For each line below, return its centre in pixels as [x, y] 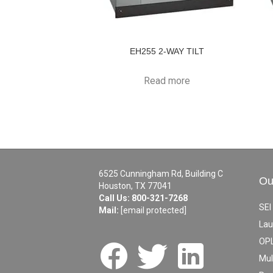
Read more [167, 80]
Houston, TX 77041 [135, 186]
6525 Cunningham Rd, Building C [161, 173]
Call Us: [115, 198]
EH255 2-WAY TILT [167, 51]
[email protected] [154, 210]
